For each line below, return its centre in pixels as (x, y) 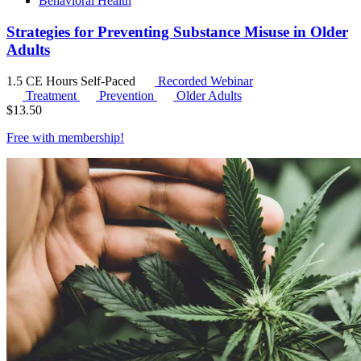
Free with (32, 137)
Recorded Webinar (204, 81)
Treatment (53, 95)
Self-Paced (110, 81)
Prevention (128, 95)
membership (89, 137)
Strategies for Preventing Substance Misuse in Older (177, 31)
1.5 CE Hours (44, 81)
